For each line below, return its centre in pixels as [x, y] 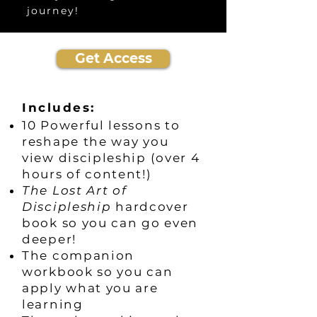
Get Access [113, 58]
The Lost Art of [75, 190]
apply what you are [90, 288]
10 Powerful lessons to [101, 125]
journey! [53, 11]
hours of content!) [87, 174]
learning [53, 304]
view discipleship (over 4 [111, 158]
